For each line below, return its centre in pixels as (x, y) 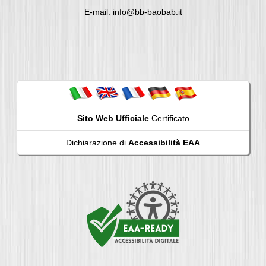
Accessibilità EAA (164, 142)
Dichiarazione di (97, 142)
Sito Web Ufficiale (113, 118)
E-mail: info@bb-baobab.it (133, 12)
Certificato (169, 118)
